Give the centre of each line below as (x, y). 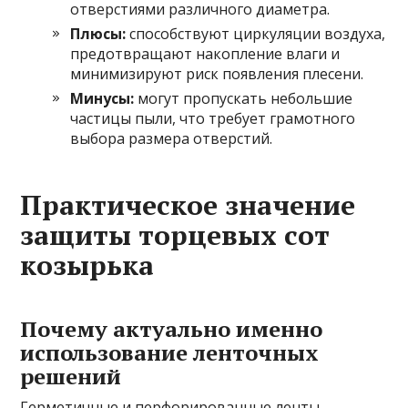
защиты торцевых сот (175, 235)
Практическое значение (188, 204)
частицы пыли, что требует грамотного (213, 118)
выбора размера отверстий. (172, 138)
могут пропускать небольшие (244, 98)
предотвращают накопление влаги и (205, 53)
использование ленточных (170, 352)
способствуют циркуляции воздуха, (256, 33)
